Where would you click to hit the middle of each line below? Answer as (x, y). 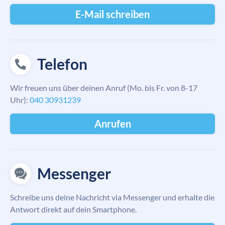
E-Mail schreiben (113, 14)
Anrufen (113, 123)
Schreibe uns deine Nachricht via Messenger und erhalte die (112, 197)
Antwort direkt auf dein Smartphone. (73, 209)
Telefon (62, 64)
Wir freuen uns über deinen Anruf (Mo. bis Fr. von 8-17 (104, 87)
